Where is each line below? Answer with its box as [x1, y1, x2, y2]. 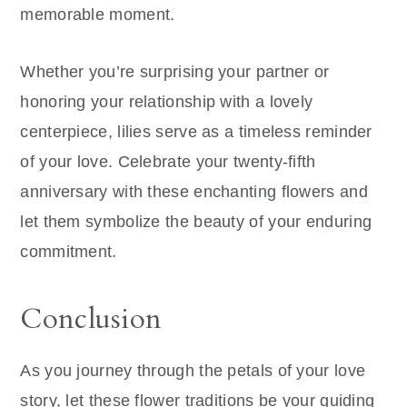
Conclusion [20, 300, 163, 339]
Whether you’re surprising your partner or [20, 63, 330, 82]
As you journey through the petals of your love [20, 362, 366, 381]
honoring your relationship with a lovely [20, 93, 313, 112]
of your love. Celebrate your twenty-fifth [20, 153, 316, 172]
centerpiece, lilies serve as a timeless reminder [20, 123, 372, 142]
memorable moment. [20, 5, 175, 25]
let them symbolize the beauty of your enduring [20, 213, 372, 232]
